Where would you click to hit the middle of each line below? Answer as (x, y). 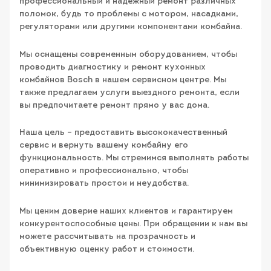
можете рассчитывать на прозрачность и (107, 237)
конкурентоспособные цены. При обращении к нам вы (133, 224)
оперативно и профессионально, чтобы (104, 171)
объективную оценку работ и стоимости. (107, 249)
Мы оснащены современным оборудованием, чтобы (128, 54)
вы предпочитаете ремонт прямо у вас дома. (114, 105)
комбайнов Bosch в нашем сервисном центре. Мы (123, 80)
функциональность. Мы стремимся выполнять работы (134, 158)
